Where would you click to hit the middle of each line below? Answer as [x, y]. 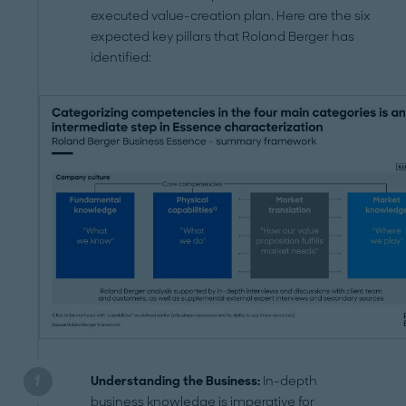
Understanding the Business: [176, 382]
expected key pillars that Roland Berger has [223, 36]
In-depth [289, 382]
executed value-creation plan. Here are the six [231, 15]
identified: [121, 57]
